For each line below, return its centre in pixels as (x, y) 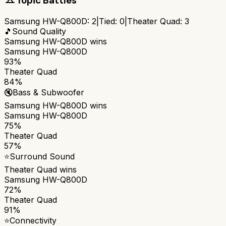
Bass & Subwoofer (48, 92)
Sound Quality (39, 31)
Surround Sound (42, 156)
